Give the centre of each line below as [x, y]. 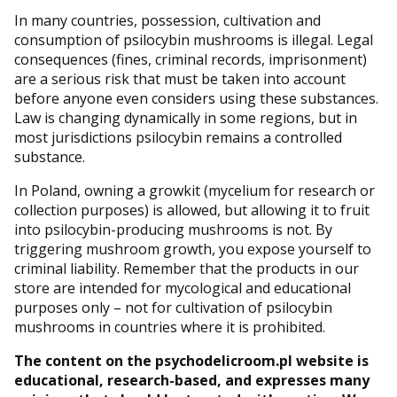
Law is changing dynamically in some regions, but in [186, 118]
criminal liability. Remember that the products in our [187, 269]
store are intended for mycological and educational [183, 288]
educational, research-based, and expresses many [192, 381]
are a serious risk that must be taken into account [180, 79]
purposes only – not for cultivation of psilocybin [173, 308]
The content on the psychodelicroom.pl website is [191, 361]
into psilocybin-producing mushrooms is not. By [173, 230]
